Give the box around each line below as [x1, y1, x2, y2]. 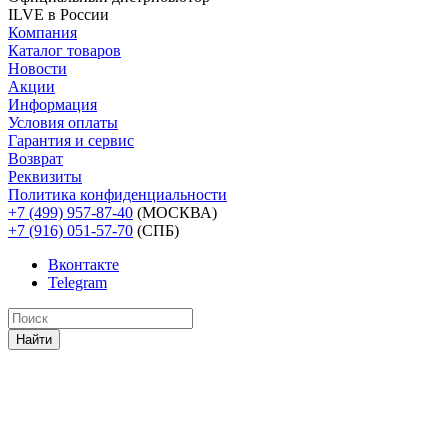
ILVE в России [8, 5, 109, 23]
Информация [8, 95, 97, 113]
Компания [8, 23, 77, 41]
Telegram [48, 273, 107, 291]
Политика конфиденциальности [8, 185, 227, 203]
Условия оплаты [8, 113, 118, 131]
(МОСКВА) [133, 203, 217, 221]
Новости [8, 59, 67, 77]
